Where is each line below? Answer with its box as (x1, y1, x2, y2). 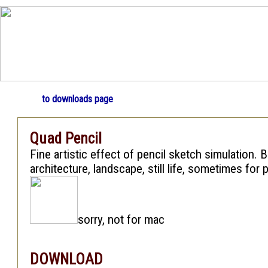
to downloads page (42, 93, 113, 105)
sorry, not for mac (78, 212, 165, 227)
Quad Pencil (30, 130, 102, 147)
